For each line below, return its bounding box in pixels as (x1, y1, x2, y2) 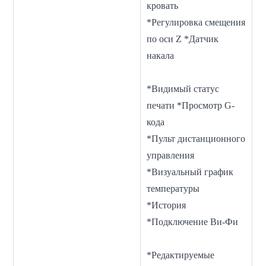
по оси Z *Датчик (147, 34, 219, 45)
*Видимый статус (147, 84, 220, 94)
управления (147, 150, 195, 161)
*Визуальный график (147, 167, 234, 178)
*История (147, 200, 186, 211)
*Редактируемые (147, 250, 215, 261)
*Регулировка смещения (147, 17, 246, 28)
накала (147, 50, 243, 61)
